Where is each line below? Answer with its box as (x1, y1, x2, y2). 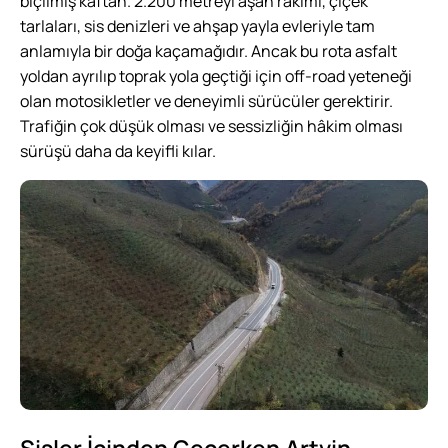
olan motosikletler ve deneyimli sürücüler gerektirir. (20, 89, 393, 112)
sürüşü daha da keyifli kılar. (20, 139, 216, 162)
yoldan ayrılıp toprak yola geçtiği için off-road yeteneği (20, 64, 412, 87)
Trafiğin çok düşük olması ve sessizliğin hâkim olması (20, 114, 403, 137)
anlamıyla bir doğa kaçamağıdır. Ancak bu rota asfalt (20, 39, 397, 62)
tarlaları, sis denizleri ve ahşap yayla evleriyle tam (20, 14, 375, 37)
